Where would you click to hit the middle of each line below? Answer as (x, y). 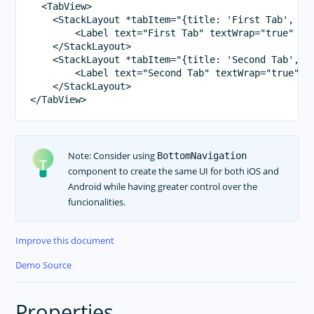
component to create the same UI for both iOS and (173, 171)
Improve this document (65, 241)
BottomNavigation (202, 155)
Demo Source (44, 265)
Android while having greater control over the (162, 186)
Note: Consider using (112, 155)
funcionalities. (96, 202)
